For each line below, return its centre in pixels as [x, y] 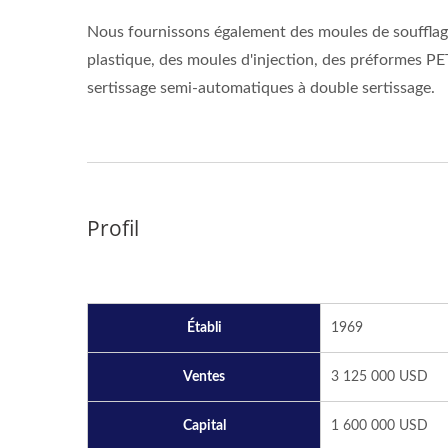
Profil [113, 227]
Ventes [204, 376]
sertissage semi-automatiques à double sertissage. [261, 88]
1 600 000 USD [379, 425]
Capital [204, 425]
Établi [204, 327]
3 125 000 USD [379, 376]
